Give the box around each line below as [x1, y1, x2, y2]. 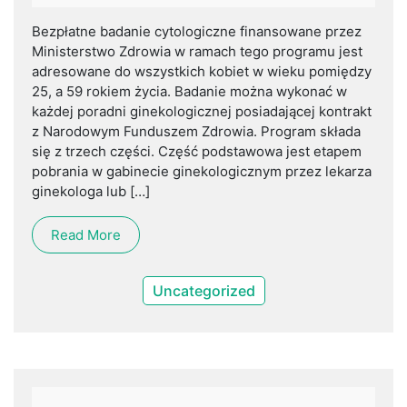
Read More [51, 226, 121, 244]
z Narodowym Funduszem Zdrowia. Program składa [32, 123, 361, 141]
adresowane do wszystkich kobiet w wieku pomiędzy [32, 63, 372, 81]
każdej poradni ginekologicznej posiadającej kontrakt [32, 103, 372, 121]
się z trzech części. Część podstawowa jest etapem [32, 143, 362, 161]
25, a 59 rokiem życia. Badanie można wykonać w [32, 83, 347, 101]
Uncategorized [152, 282, 255, 301]
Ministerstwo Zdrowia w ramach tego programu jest [32, 43, 362, 61]
